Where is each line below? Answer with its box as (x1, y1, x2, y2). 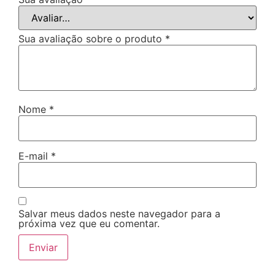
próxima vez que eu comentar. (18, 217, 160, 230)
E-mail (18, 149, 51, 162)
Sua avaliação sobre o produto (18, 32, 165, 45)
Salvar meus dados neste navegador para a (18, 207, 220, 220)
